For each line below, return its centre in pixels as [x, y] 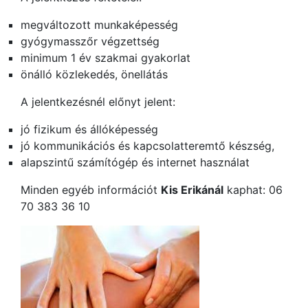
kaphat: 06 [253, 190]
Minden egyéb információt [91, 190]
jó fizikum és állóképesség [89, 129]
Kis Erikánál [192, 190]
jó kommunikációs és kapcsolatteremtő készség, [147, 146]
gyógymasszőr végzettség [90, 41]
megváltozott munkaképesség [99, 25]
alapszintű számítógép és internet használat [135, 162]
